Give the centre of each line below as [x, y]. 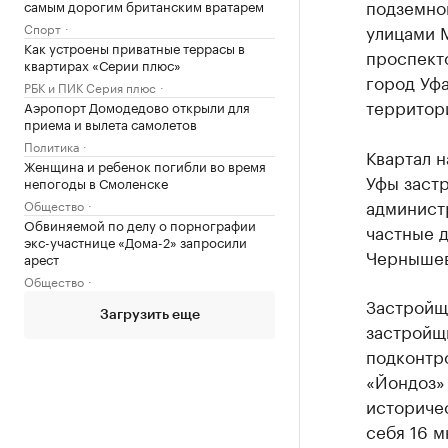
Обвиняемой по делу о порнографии [140, 224]
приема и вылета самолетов [110, 123]
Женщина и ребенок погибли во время [145, 165]
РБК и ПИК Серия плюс [90, 86]
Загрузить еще [149, 315]
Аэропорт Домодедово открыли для [137, 106]
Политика [51, 145]
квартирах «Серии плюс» [102, 64]
